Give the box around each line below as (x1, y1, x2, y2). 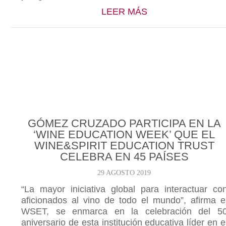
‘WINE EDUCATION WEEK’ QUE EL (33, 128, 215, 141)
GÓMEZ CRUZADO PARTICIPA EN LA (27, 117, 221, 130)
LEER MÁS (101, 7, 147, 17)
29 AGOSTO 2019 (97, 169, 151, 177)
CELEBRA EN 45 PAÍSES (60, 150, 189, 163)
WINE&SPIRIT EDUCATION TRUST (34, 139, 214, 152)
